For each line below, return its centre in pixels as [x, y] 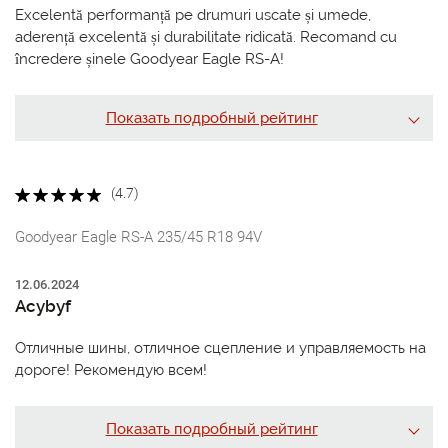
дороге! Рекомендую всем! [111, 369]
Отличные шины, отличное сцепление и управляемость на [220, 347]
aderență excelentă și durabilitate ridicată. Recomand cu [206, 37]
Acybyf [43, 305]
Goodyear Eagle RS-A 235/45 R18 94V [138, 236]
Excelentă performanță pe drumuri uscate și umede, [193, 15]
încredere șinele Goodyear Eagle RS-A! [149, 59]
